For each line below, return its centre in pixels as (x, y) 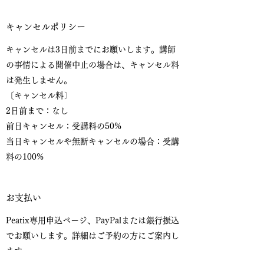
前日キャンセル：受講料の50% (64, 126)
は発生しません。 (39, 80)
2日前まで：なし (37, 111)
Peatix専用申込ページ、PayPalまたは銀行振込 (93, 220)
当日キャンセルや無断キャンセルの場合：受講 (93, 141)
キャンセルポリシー (46, 27)
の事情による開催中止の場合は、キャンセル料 (93, 65)
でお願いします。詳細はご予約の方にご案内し (93, 236)
